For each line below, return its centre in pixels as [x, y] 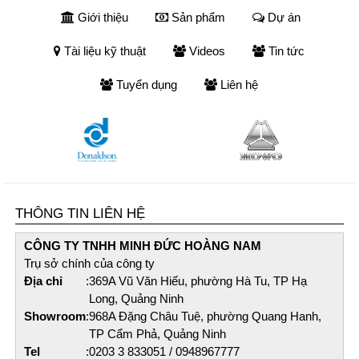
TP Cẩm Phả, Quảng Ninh [158, 333]
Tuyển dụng [147, 84]
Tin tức [287, 50]
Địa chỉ [44, 280]
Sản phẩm [199, 17]
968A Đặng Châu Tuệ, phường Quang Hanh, [206, 316]
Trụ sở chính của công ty [90, 263]
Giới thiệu [103, 17]
